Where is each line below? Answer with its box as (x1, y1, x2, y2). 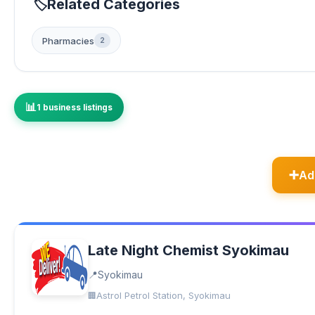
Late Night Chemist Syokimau (88, 242, 289, 259)
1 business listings (37, 102, 112, 112)
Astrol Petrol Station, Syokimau (96, 290, 231, 301)
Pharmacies (42, 34, 94, 46)
